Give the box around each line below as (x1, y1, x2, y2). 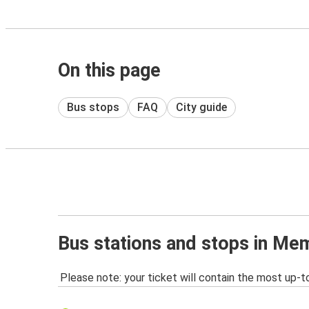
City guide (176, 100, 227, 114)
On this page (58, 59, 161, 81)
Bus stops (67, 100, 119, 114)
